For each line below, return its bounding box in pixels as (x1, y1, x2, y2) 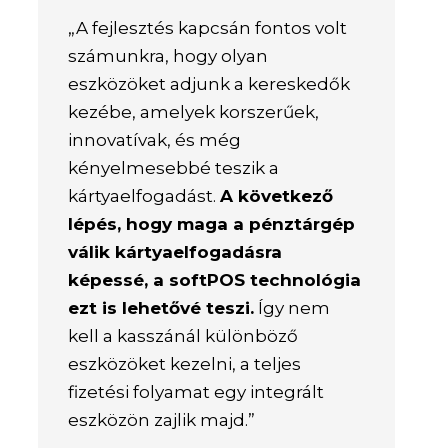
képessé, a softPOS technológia (68, 270, 362, 291)
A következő (220, 186, 334, 207)
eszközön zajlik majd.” (68, 410, 256, 431)
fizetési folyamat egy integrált (68, 382, 325, 403)
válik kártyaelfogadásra (68, 242, 283, 263)
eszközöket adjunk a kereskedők (68, 74, 351, 95)
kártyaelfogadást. (68, 186, 221, 207)
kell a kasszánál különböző (68, 326, 299, 347)
